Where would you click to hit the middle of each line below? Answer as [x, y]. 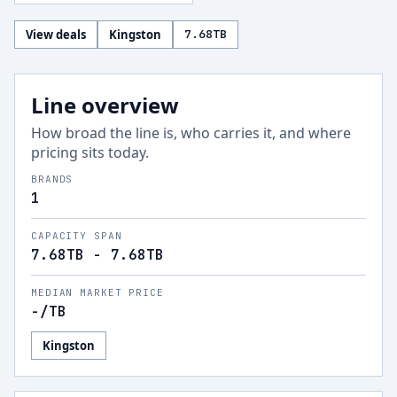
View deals [56, 35]
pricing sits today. [90, 152]
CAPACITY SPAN [77, 236]
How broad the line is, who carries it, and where [191, 133]
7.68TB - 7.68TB [97, 255]
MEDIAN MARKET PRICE [97, 292]
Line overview [105, 105]
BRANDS [52, 179]
